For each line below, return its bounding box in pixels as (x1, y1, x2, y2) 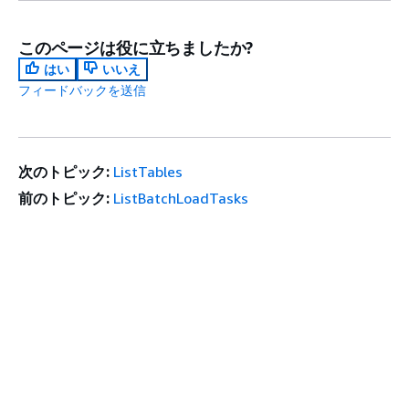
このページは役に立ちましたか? (18, 37, 254, 58)
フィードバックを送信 (18, 82, 146, 99)
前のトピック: (18, 189, 110, 208)
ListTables (113, 163, 184, 182)
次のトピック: (18, 163, 110, 182)
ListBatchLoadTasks (113, 189, 249, 208)
